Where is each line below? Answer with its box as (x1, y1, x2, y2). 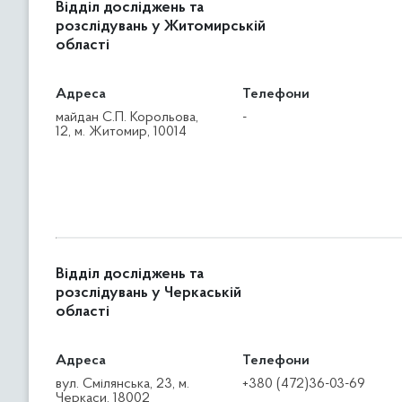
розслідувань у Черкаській (56, 285, 241, 301)
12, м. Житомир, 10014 (56, 125, 187, 139)
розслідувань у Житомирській (56, 19, 266, 35)
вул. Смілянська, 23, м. (56, 377, 189, 391)
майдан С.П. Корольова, (56, 110, 198, 125)
